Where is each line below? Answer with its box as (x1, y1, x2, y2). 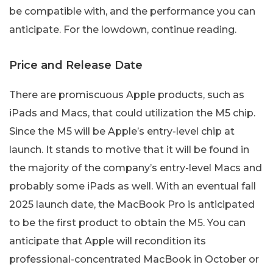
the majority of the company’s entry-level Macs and (9, 161, 262, 174)
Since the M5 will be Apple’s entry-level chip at (9, 125, 235, 137)
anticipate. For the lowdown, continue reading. (9, 23, 236, 35)
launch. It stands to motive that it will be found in (9, 143, 249, 155)
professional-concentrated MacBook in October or (9, 253, 259, 265)
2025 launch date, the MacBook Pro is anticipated (9, 198, 255, 210)
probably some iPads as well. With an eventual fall (9, 180, 256, 192)
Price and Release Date (9, 58, 143, 72)
